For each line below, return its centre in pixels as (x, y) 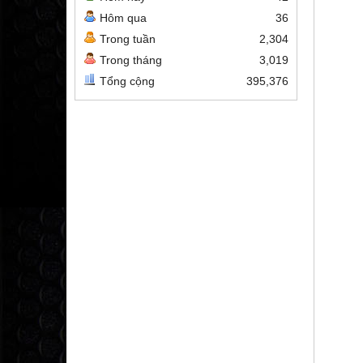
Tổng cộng (127, 81)
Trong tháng (131, 60)
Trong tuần (128, 39)
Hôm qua (123, 18)
